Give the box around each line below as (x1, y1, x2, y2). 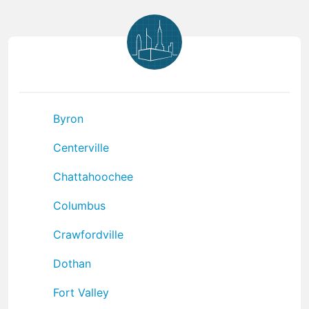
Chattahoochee (53, 169, 133, 183)
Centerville (53, 140, 109, 154)
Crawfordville (53, 227, 123, 241)
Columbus (53, 198, 106, 212)
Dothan (53, 256, 91, 270)
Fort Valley (53, 285, 109, 299)
